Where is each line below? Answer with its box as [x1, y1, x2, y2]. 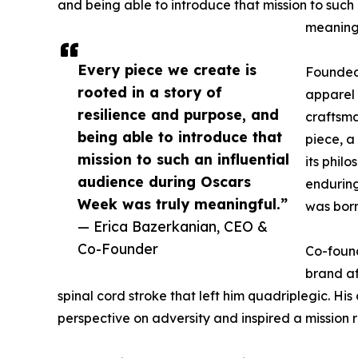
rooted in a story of [78, 83, 222, 101]
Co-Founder [78, 240, 158, 258]
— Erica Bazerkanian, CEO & [78, 217, 268, 236]
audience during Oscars [78, 173, 251, 191]
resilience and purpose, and [78, 105, 279, 124]
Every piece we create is [78, 61, 257, 79]
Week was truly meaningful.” [78, 195, 288, 213]
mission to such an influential [78, 150, 289, 169]
